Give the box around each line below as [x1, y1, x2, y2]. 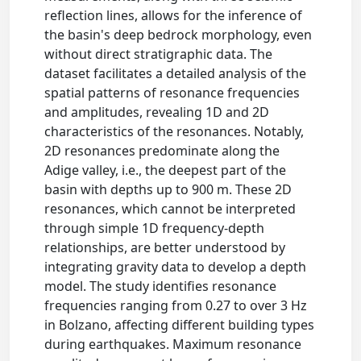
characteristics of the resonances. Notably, [44, 122, 305, 141]
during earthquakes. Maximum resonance [44, 335, 302, 354]
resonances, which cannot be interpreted [44, 200, 297, 218]
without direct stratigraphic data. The [44, 45, 273, 64]
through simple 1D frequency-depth [44, 219, 265, 238]
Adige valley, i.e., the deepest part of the [44, 161, 287, 180]
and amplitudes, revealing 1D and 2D [44, 103, 270, 122]
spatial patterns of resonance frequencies [44, 84, 301, 102]
